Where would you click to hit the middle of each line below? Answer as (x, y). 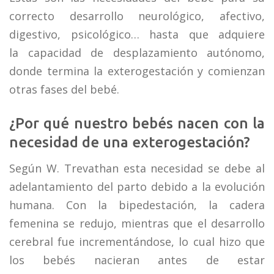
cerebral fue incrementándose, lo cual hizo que (137, 242)
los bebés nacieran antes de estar (137, 260)
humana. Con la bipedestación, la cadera (137, 205)
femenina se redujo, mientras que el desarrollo (137, 224)
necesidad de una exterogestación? (130, 143)
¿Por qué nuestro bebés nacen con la (137, 124)
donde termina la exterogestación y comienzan (137, 71)
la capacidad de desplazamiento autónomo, (137, 53)
